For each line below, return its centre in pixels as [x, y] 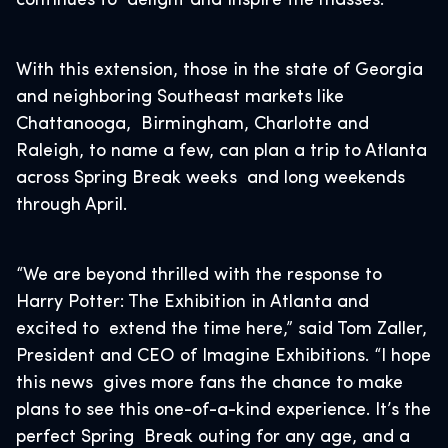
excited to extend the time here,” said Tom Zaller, [221, 329]
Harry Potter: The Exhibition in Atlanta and [192, 302]
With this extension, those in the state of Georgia [219, 70]
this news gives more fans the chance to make [209, 383]
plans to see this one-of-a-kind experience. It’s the [223, 410]
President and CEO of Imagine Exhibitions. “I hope [223, 356]
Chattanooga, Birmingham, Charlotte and [192, 124]
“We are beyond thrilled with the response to [199, 275]
